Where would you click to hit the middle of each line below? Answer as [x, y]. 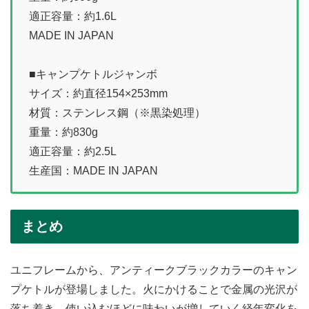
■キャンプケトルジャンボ [93, 74]
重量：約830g [63, 132]
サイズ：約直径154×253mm [98, 94]
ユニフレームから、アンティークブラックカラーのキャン [154, 270]
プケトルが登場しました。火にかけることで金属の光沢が [154, 289]
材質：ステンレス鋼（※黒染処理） [117, 113]
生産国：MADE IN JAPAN [93, 171]
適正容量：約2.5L [73, 152]
